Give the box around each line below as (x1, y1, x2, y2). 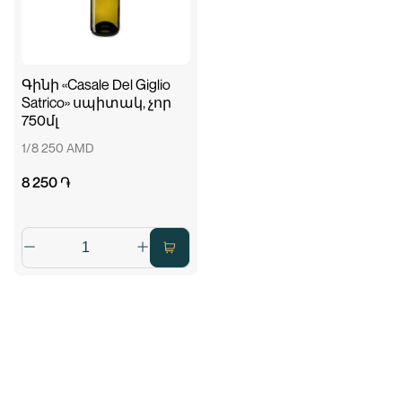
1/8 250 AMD (21, 140, 94, 155)
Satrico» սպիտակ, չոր (21, 93, 171, 111)
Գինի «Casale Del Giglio (21, 75, 170, 93)
